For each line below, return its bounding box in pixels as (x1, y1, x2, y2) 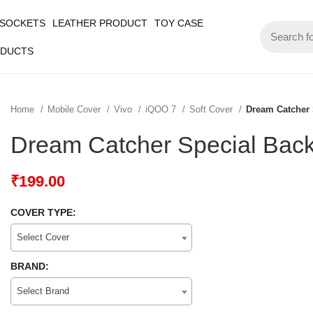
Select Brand (17, 286, 69, 296)
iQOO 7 (145, 104, 179, 115)
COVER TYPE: (10, 207, 76, 218)
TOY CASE (154, 17, 203, 29)
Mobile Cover (48, 104, 103, 115)
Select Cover (17, 232, 69, 242)
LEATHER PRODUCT (52, 17, 147, 29)
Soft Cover (189, 104, 235, 115)
